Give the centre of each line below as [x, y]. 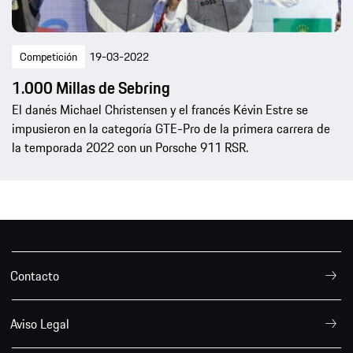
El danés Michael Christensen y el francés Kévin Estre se [160, 110]
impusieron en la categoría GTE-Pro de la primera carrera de [171, 129]
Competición [48, 57]
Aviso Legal [40, 324]
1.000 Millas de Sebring [91, 88]
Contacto [35, 276]
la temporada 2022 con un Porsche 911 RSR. [130, 148]
